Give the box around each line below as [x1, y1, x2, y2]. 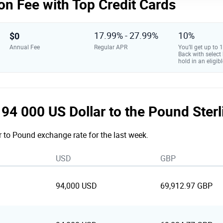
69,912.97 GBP [160, 181, 213, 191]
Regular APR [94, 43, 127, 51]
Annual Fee [9, 43, 40, 51]
